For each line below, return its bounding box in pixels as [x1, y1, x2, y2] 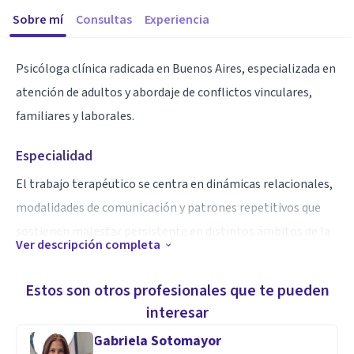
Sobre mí [13, 11, 63, 28]
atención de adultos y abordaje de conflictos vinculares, [16, 84, 312, 101]
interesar [145, 302, 209, 324]
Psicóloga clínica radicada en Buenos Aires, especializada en [16, 60, 336, 77]
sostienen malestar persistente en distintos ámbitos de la [16, 223, 330, 240]
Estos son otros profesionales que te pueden [24, 280, 330, 302]
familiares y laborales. [16, 107, 134, 125]
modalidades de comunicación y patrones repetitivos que [16, 199, 321, 217]
